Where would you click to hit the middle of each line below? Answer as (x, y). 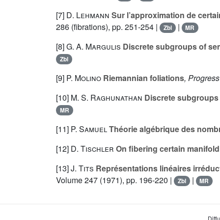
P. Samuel (89, 129)
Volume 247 (77, 180)
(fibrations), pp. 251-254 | (114, 27)
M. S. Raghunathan (107, 98)
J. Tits (82, 168)
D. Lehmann (88, 15)
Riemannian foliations (143, 78)
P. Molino (84, 78)
